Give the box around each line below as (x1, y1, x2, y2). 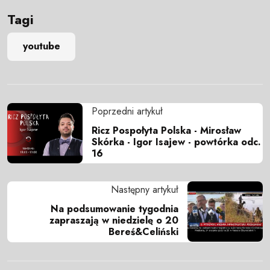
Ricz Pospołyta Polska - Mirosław (92, 123, 241, 137)
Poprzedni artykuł (92, 104, 163, 118)
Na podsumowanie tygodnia (51, 202, 178, 216)
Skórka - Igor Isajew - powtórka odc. (92, 134, 261, 149)
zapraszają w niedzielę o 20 (49, 213, 178, 228)
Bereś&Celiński (108, 225, 178, 239)
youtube (22, 39, 60, 54)
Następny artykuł (111, 183, 178, 197)
